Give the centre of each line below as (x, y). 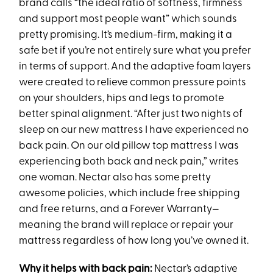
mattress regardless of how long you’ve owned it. (134, 241)
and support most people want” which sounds (128, 19)
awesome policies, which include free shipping (130, 193)
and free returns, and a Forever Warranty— (119, 209)
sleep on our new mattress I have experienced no (134, 130)
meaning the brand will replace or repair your (126, 225)
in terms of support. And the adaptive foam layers (135, 66)
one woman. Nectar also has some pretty (115, 177)
